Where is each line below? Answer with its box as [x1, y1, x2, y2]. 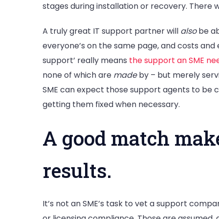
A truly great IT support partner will [43, 25, 180, 37]
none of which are [43, 69, 113, 81]
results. [43, 157, 111, 184]
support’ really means [43, 55, 129, 66]
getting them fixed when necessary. [43, 99, 180, 110]
